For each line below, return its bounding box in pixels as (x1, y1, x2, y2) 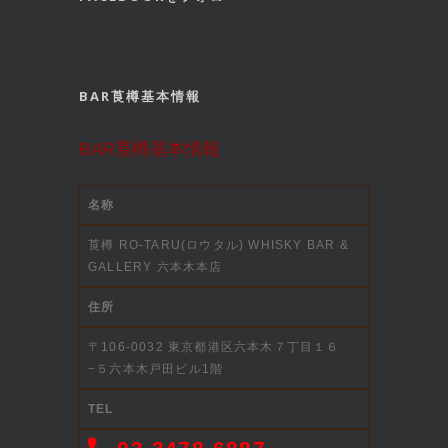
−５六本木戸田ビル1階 (88, 361, 224, 376)
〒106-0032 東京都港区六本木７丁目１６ (88, 339, 340, 354)
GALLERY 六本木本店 (88, 259, 223, 274)
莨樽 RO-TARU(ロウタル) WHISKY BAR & (88, 237, 349, 252)
